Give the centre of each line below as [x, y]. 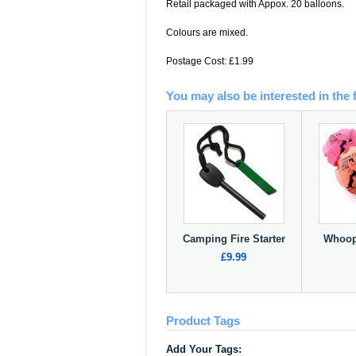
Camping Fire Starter [234, 239]
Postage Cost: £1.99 [209, 61]
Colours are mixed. [207, 33]
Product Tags [203, 321]
